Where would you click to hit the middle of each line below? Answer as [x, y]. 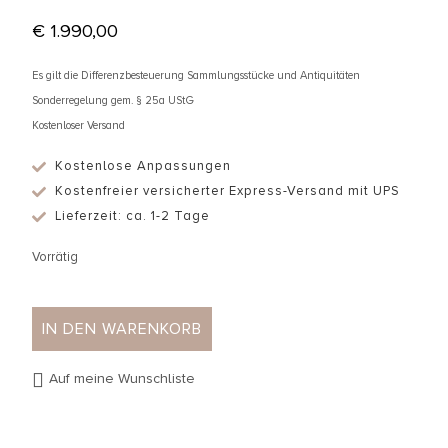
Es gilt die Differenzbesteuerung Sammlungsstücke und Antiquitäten [196, 76]
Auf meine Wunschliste [122, 379]
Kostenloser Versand [78, 126]
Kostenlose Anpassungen [142, 166]
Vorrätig [55, 257]
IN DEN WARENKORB [122, 329]
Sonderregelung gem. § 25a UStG [113, 101]
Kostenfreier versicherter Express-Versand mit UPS [227, 191]
